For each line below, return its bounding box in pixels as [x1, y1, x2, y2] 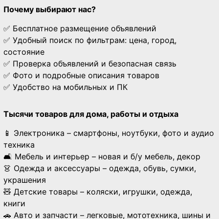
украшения [3, 175, 46, 185]
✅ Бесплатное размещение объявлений [3, 23, 156, 33]
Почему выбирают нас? [3, 4, 96, 14]
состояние [3, 47, 44, 57]
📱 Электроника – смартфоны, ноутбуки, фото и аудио [3, 128, 214, 138]
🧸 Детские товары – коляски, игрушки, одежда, [3, 187, 192, 197]
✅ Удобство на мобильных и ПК [3, 82, 128, 92]
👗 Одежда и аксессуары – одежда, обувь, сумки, [3, 163, 196, 173]
